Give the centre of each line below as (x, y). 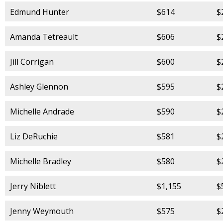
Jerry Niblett (33, 186)
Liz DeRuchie (34, 136)
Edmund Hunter (40, 12)
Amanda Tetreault (44, 37)
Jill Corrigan (32, 61)
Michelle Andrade (42, 111)
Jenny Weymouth (42, 211)
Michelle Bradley (41, 161)
